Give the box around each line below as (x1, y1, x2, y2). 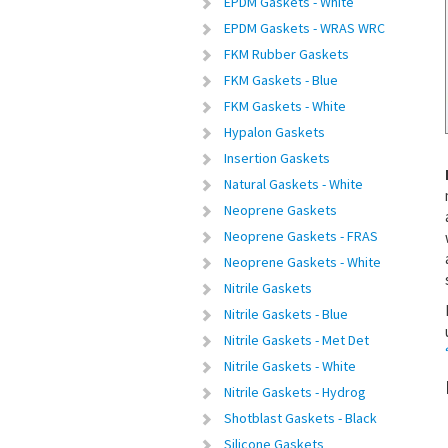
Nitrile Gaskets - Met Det (224, 331, 369, 349)
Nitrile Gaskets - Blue (224, 305, 348, 323)
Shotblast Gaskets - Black (224, 409, 377, 427)
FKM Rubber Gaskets (224, 45, 349, 63)
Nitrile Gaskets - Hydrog (224, 383, 366, 401)
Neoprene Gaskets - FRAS (224, 227, 378, 245)
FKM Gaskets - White (224, 97, 346, 115)
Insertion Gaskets (224, 149, 330, 167)
